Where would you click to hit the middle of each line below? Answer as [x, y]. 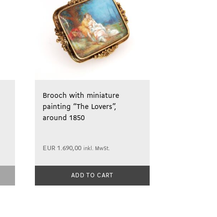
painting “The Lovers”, [79, 107]
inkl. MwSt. [96, 149]
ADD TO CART [92, 176]
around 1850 [63, 118]
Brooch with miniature [81, 96]
